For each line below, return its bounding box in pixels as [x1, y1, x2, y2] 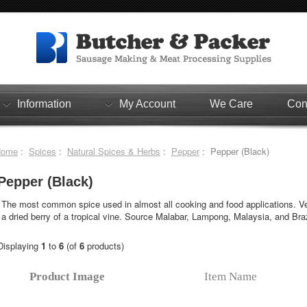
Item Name [204, 269, 258, 283]
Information [17, 98, 71, 110]
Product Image [29, 269, 106, 283]
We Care [210, 98, 253, 110]
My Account [119, 98, 175, 110]
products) [84, 238, 124, 252]
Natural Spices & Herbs [66, 144, 160, 158]
